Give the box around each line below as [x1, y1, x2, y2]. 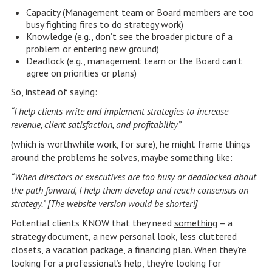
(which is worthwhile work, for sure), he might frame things [10, 138, 250, 150]
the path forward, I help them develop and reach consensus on [10, 184, 248, 196]
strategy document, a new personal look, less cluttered [10, 230, 237, 242]
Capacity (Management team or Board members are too [25, 6, 254, 18]
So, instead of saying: [10, 86, 97, 98]
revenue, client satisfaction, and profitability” [10, 118, 181, 131]
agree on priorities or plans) [25, 67, 137, 79]
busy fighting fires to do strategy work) [25, 18, 183, 30]
